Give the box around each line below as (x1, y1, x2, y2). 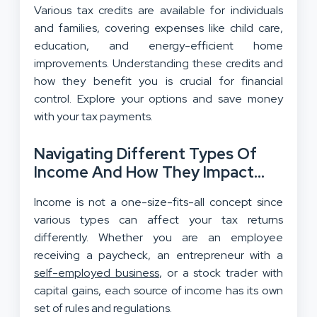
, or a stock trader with (158, 265, 284, 281)
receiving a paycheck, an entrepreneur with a (34, 248, 283, 263)
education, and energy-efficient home (34, 38, 283, 54)
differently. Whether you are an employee (34, 230, 283, 246)
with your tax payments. (34, 109, 153, 125)
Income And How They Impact (34, 162, 254, 183)
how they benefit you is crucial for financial (34, 74, 283, 89)
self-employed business (34, 265, 159, 281)
